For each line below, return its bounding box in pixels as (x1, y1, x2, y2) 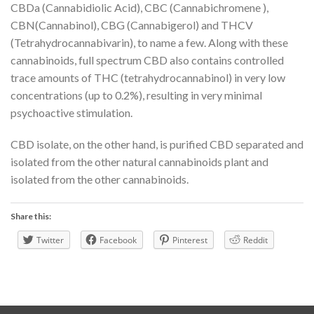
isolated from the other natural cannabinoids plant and (11, 155, 268, 169)
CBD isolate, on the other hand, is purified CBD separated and (11, 137, 303, 151)
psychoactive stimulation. (11, 105, 132, 119)
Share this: (11, 211, 51, 222)
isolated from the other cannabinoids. (11, 172, 189, 186)
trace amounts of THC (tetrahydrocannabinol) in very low (11, 70, 285, 84)
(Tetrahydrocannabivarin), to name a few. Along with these (11, 35, 288, 49)
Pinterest (172, 234, 207, 247)
